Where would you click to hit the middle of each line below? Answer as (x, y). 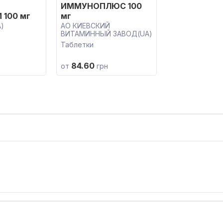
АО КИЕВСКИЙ (85, 26)
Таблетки (77, 45)
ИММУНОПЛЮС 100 (101, 6)
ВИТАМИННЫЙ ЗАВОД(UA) (107, 34)
